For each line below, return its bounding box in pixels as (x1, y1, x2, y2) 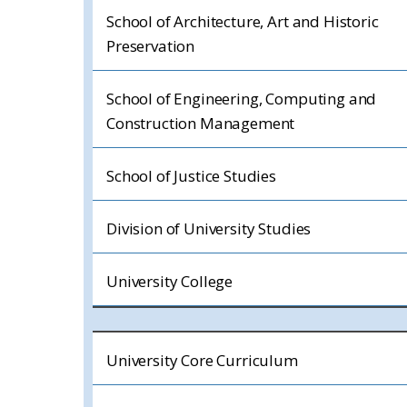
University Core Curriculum (106, 350, 298, 371)
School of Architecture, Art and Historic (106, 11, 379, 32)
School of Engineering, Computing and (106, 88, 377, 109)
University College (106, 271, 233, 292)
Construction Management (106, 113, 295, 134)
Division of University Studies (106, 218, 312, 239)
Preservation (106, 35, 195, 56)
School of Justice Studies (106, 165, 276, 186)
